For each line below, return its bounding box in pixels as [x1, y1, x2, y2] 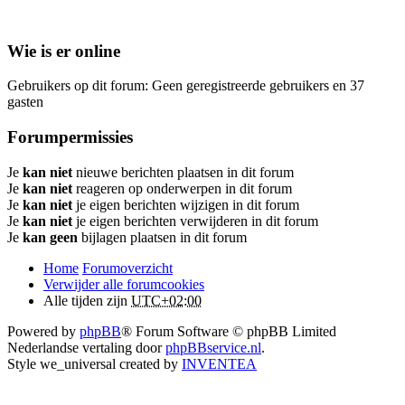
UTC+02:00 [131, 292, 202, 308]
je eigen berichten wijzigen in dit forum [72, 196, 299, 212]
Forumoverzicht [82, 259, 173, 276]
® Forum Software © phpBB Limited [121, 323, 336, 339]
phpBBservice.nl [165, 339, 261, 355]
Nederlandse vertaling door [7, 339, 165, 355]
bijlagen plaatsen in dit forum [78, 229, 247, 245]
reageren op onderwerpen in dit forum [72, 180, 292, 196]
